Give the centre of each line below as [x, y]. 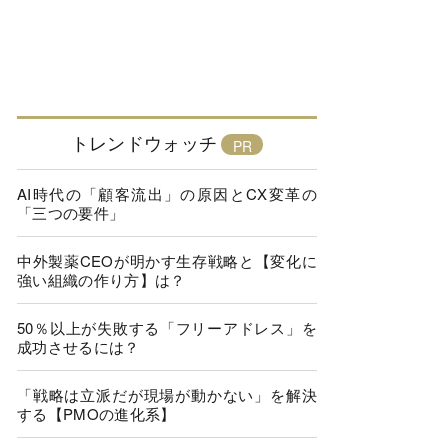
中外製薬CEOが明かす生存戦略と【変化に [167, 260]
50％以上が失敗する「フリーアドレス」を [167, 327]
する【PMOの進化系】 [96, 413]
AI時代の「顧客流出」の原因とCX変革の [167, 193]
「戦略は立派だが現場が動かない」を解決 [167, 394]
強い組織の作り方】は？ [101, 279]
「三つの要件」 [71, 212]
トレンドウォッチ [144, 142]
